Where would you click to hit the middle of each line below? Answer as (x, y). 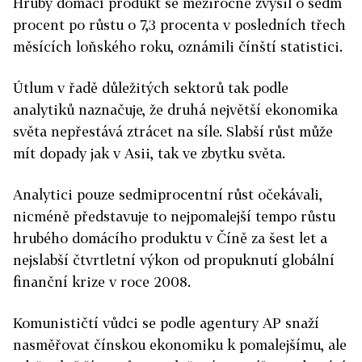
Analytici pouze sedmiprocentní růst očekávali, (168, 195)
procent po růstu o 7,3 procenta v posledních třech (179, 25)
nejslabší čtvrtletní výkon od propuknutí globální (174, 260)
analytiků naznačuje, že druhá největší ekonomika (175, 110)
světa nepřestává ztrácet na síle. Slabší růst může (173, 132)
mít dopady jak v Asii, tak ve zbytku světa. (149, 154)
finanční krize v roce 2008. (102, 282)
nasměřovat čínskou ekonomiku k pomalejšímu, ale (180, 345)
